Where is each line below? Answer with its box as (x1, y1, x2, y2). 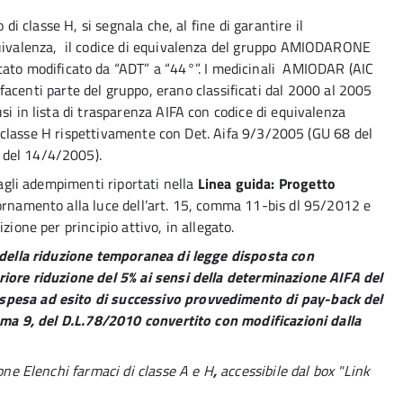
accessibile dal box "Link (220, 360, 371, 381)
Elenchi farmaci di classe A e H (22, 360, 213, 381)
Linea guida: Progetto (197, 173, 336, 194)
